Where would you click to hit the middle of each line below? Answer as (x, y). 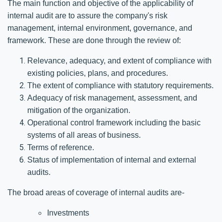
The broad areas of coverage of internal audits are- (96, 192)
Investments (68, 213)
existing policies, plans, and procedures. (98, 73)
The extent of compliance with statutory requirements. (120, 85)
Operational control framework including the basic (114, 122)
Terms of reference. (61, 147)
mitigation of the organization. (79, 110)
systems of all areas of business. (84, 135)
